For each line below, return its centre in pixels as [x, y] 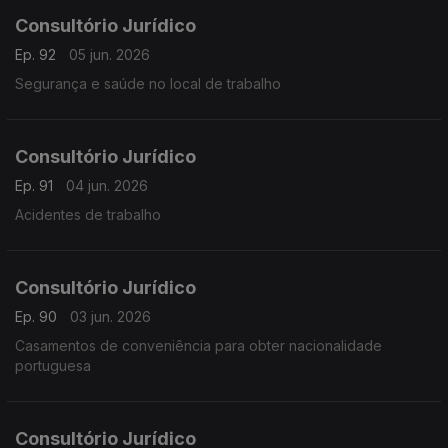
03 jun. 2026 [110, 316]
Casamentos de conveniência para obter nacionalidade [198, 345]
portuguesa [53, 365]
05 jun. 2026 [109, 54]
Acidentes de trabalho [88, 214]
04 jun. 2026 [107, 185]
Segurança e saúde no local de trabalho [148, 83]
